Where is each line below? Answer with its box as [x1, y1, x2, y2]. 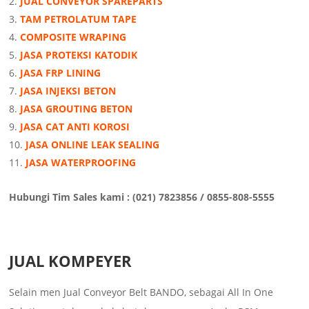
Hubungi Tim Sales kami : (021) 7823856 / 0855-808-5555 [9, 190, 275, 203]
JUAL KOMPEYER [9, 250, 132, 271]
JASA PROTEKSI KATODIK [20, 48, 138, 61]
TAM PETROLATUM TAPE [20, 12, 137, 26]
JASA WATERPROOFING [26, 155, 137, 169]
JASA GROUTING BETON [20, 101, 133, 115]
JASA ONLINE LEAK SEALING [26, 137, 160, 151]
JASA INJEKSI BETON [20, 83, 117, 97]
